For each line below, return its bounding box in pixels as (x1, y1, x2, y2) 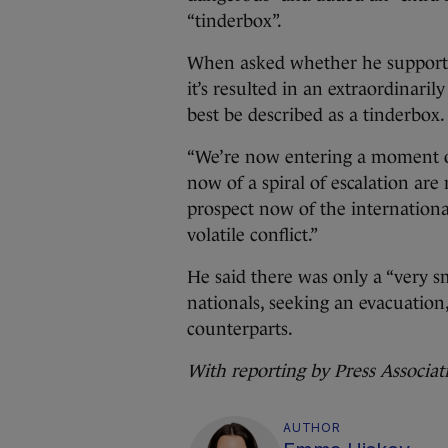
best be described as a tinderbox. (187, 105, 445, 125)
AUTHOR (283, 420, 341, 435)
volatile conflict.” (187, 225, 318, 245)
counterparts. (187, 319, 293, 339)
